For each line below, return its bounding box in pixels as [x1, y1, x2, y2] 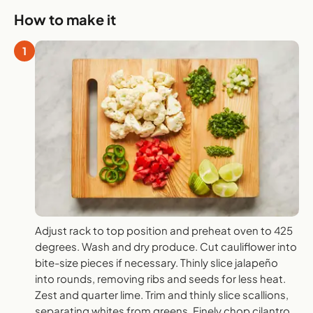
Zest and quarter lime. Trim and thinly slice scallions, [35, 288, 289, 302]
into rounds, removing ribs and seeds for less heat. [35, 272, 286, 286]
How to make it [14, 10, 116, 29]
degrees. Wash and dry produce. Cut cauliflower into [35, 240, 297, 254]
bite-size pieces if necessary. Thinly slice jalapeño [35, 256, 278, 270]
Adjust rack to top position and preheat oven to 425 [35, 224, 293, 238]
